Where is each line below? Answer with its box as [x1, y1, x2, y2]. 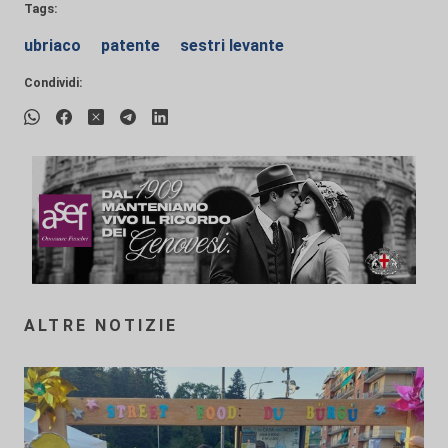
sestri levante [180, 36, 284, 56]
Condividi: [24, 75, 83, 91]
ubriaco [24, 36, 85, 56]
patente [101, 36, 164, 56]
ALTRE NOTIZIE [24, 316, 179, 336]
